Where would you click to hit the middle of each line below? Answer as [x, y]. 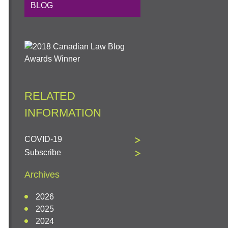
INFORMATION [63, 112]
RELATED [50, 96]
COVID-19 [43, 139]
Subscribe [43, 152]
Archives [42, 175]
